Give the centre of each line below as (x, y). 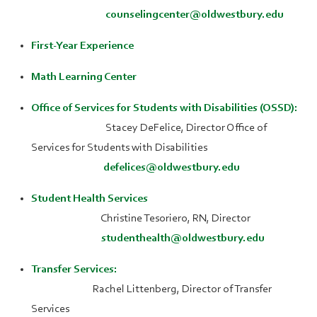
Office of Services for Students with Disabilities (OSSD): (166, 109)
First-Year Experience (83, 46)
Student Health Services (90, 199)
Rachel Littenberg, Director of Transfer (151, 290)
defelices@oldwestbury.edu (172, 168)
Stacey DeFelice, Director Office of (149, 128)
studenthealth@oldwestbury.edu (184, 239)
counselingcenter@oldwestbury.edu (195, 15)
